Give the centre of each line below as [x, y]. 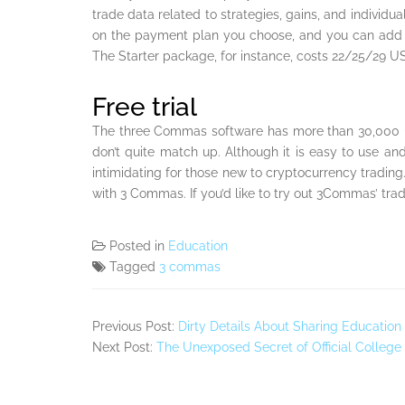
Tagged [134, 267]
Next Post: [124, 348]
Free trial [145, 108]
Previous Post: [135, 327]
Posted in [139, 246]
